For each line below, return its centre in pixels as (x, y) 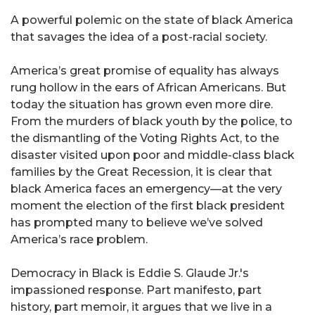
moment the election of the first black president (148, 206)
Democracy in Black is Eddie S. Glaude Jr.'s (130, 274)
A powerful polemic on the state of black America (152, 20)
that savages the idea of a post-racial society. (139, 37)
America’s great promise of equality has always (145, 71)
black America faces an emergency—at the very (146, 189)
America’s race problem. (79, 240)
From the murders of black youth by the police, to (152, 122)
